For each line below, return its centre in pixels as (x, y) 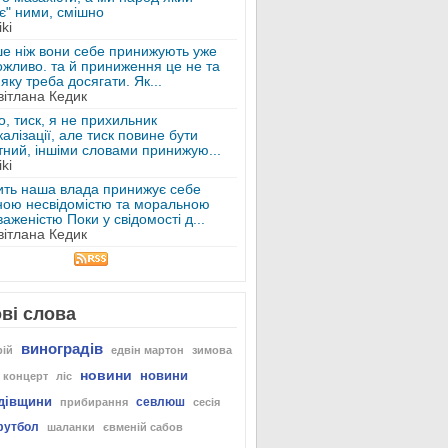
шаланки (70, 427)
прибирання (93, 402)
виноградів (61, 348)
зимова (211, 350)
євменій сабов (142, 427)
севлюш (160, 402)
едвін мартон (147, 350)
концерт (25, 376)
